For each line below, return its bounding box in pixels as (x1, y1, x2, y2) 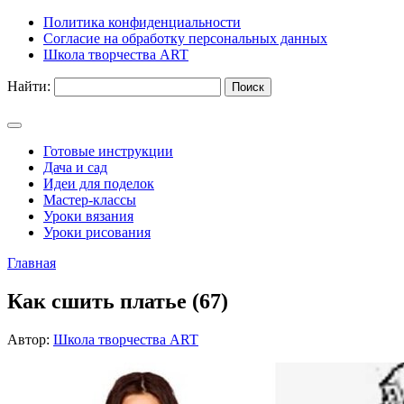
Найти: (7, 78, 50, 94)
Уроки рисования (43, 225, 151, 240)
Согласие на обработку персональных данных (43, 31, 327, 46)
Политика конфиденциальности (43, 14, 241, 30)
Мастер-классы (43, 192, 136, 207)
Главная (7, 255, 56, 271)
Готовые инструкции (43, 143, 173, 159)
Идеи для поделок (43, 176, 154, 191)
